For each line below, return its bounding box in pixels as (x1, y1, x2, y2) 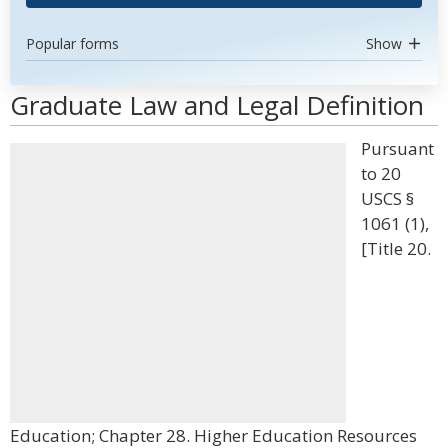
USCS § (361, 187, 414, 210)
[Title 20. (361, 237, 431, 260)
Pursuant (361, 137, 434, 160)
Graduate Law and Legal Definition (10, 87, 424, 123)
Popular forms (26, 34, 119, 53)
